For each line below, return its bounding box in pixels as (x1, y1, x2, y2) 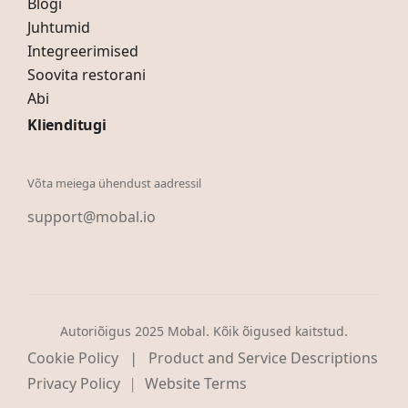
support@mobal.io (27, 206, 156, 227)
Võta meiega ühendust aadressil (27, 174, 201, 191)
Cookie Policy (27, 347, 118, 368)
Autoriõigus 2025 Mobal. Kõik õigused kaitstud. (60, 321, 348, 340)
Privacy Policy (27, 372, 120, 393)
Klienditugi (27, 114, 107, 135)
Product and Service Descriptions (148, 347, 378, 368)
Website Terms (145, 372, 247, 393)
